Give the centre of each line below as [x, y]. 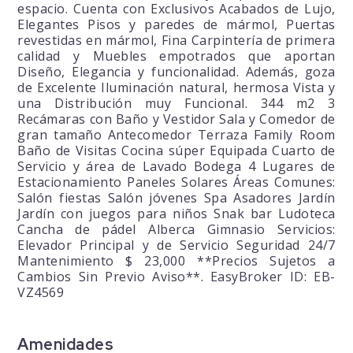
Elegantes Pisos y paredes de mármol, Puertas [176, 25]
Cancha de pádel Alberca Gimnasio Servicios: [176, 230]
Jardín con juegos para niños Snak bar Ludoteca [176, 214]
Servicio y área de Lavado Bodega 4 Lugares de [176, 167]
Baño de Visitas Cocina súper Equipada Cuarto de [176, 151]
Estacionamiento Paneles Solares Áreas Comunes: [176, 182]
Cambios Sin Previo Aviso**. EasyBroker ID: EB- [176, 277]
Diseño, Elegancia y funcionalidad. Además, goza [176, 72]
